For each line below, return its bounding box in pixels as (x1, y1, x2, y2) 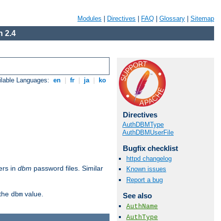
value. (23, 190, 43, 198)
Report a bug (126, 176, 163, 184)
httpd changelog (126, 155, 172, 163)
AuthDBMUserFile (122, 129, 174, 136)
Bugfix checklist (122, 144, 178, 152)
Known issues (126, 165, 166, 173)
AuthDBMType (122, 121, 164, 128)
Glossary (159, 15, 185, 22)
